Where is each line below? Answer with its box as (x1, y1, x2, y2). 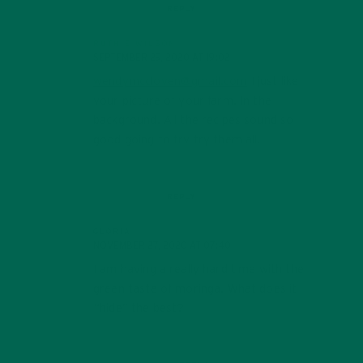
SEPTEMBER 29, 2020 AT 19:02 (93, 52, 230, 62)
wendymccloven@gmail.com (93, 75, 248, 88)
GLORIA (93, 227, 131, 236)
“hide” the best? (93, 301, 185, 314)
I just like (247, 75, 299, 88)
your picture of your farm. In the (93, 94, 271, 107)
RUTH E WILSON (93, 39, 176, 48)
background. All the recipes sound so (93, 113, 294, 126)
